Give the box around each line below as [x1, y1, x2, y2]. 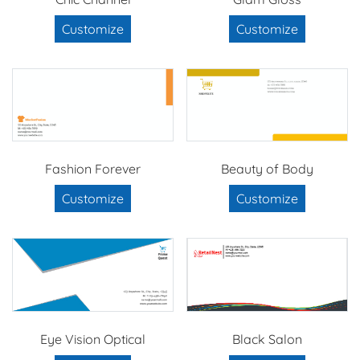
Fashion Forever [45, 161, 141, 178]
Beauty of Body [221, 161, 313, 178]
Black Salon [232, 330, 302, 347]
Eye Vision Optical [40, 330, 145, 347]
